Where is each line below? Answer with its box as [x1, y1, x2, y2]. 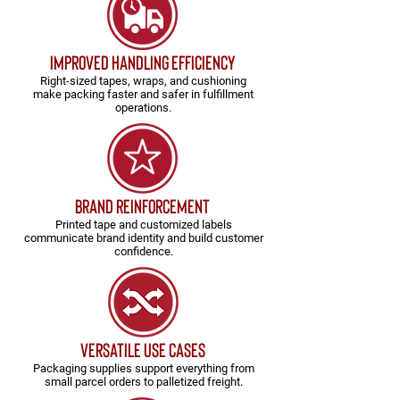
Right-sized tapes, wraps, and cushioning [39, 74, 246, 87]
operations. [114, 101, 171, 114]
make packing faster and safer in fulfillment [32, 87, 254, 101]
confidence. [113, 245, 173, 258]
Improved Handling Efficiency [49, 50, 235, 73]
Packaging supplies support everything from [32, 362, 254, 375]
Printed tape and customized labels [54, 218, 232, 231]
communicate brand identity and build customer [23, 231, 263, 245]
